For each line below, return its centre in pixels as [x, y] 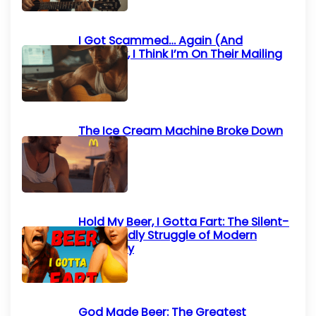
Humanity [107, 248]
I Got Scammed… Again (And [161, 40]
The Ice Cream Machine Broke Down [181, 131]
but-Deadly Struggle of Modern [168, 235]
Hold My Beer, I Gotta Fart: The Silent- [184, 221]
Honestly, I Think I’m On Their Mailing [181, 54]
